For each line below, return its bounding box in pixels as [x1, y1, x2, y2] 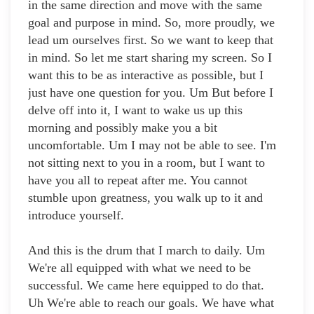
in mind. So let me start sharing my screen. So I [28, 50, 272, 65]
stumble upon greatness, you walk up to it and [28, 191, 263, 205]
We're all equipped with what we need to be [28, 261, 251, 275]
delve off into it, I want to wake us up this [28, 103, 243, 118]
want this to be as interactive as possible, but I [28, 68, 264, 83]
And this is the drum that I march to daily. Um [28, 243, 265, 258]
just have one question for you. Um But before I [28, 86, 273, 100]
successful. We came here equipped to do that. [28, 278, 264, 293]
